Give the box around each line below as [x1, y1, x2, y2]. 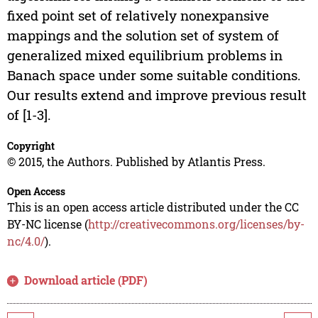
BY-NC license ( [6, 216, 88, 232]
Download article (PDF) [24, 273, 148, 288]
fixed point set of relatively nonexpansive [6, 6, 269, 25]
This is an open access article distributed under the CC [6, 199, 299, 215]
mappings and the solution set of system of [6, 26, 279, 45]
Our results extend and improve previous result [6, 86, 307, 104]
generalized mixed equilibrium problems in [6, 46, 283, 65]
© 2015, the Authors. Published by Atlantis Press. [6, 154, 265, 170]
